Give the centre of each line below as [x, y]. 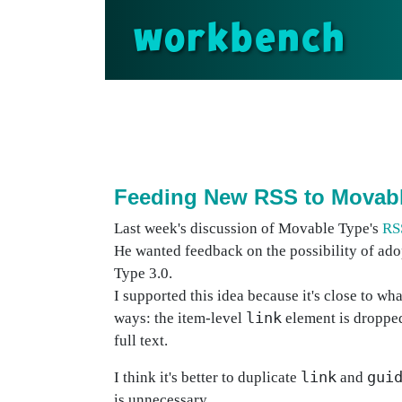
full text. [141, 341]
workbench [240, 39]
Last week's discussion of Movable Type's [248, 228]
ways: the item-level [180, 318]
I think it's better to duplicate [207, 377]
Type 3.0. [143, 273]
